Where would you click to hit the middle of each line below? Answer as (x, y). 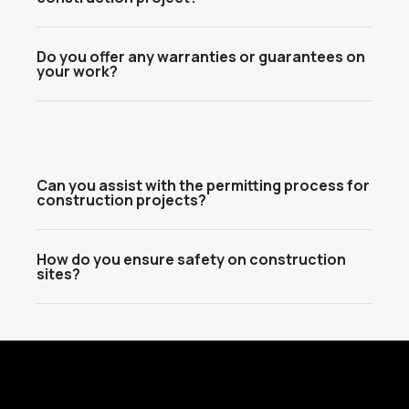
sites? (58, 274)
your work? (77, 71)
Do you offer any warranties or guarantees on (201, 57)
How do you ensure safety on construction (191, 259)
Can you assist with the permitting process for (203, 185)
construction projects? (121, 200)
